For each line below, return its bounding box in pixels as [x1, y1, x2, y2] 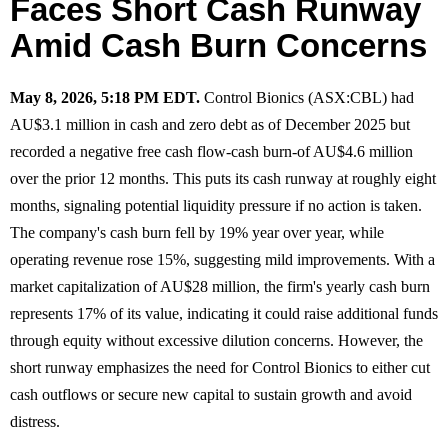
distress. [10, 412, 60, 430]
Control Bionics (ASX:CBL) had [200, 88, 414, 106]
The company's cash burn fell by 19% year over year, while [10, 223, 384, 241]
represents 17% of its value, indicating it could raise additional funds [10, 304, 438, 322]
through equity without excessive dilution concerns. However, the [10, 331, 423, 349]
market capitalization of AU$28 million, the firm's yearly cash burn [10, 277, 430, 295]
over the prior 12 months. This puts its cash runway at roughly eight [10, 169, 436, 187]
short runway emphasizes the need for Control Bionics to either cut [10, 358, 430, 376]
